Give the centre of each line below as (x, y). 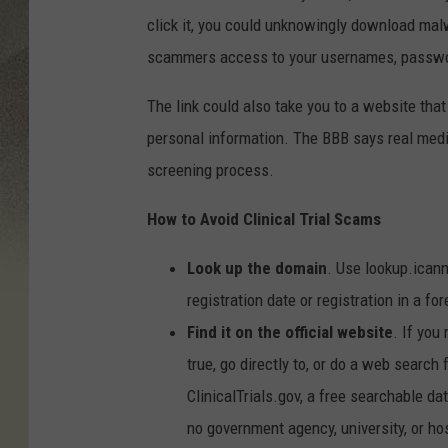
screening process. (210, 170)
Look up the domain (257, 268)
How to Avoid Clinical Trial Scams (264, 219)
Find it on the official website (290, 332)
